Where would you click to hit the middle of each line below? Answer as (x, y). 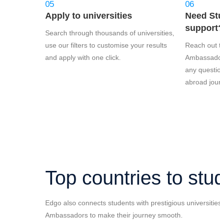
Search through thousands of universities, (110, 33)
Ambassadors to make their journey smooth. (114, 215)
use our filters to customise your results (106, 45)
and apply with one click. (83, 57)
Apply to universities (89, 16)
